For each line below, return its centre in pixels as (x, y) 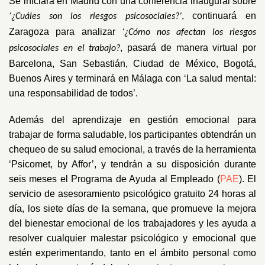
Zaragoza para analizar (65, 31)
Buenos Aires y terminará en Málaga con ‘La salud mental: (132, 78)
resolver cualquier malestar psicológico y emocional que (132, 238)
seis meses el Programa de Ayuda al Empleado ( (114, 179)
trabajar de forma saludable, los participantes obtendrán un (132, 135)
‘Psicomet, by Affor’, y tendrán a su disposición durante (132, 164)
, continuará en (219, 15)
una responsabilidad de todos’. (73, 93)
